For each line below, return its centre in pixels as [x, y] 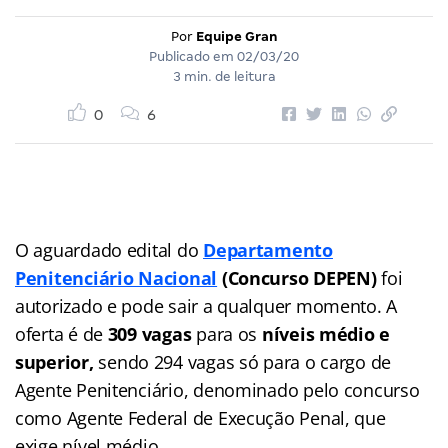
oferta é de [61, 333]
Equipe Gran [236, 36]
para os [226, 333]
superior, [57, 361]
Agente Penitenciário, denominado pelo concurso [217, 389]
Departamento [268, 249]
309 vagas [149, 333]
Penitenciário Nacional [116, 277]
